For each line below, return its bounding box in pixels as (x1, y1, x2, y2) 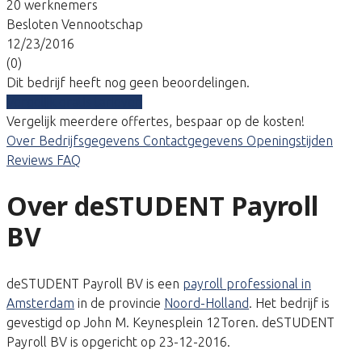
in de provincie (74, 295, 164, 310)
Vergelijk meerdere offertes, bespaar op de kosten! (6, 113, 305, 128)
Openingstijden (246, 133, 333, 148)
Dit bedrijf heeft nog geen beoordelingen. (6, 74, 250, 90)
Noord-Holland (164, 295, 249, 310)
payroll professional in (183, 276, 311, 291)
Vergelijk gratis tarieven (6, 94, 142, 109)
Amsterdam (6, 295, 74, 310)
